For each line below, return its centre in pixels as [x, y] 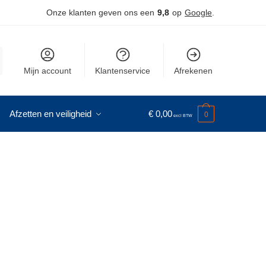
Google [198, 12]
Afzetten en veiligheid [50, 114]
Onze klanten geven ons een [100, 12]
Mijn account [48, 71]
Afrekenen [194, 71]
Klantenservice [123, 71]
